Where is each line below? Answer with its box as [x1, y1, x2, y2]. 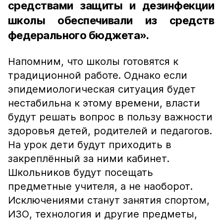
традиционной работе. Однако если [8, 69, 187, 81]
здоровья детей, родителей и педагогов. [8, 125, 212, 137]
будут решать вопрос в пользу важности [8, 111, 213, 123]
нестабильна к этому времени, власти [8, 97, 200, 109]
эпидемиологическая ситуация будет [8, 83, 196, 95]
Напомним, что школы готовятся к [8, 55, 178, 67]
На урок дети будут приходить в [8, 139, 171, 151]
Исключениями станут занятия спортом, [8, 194, 210, 206]
